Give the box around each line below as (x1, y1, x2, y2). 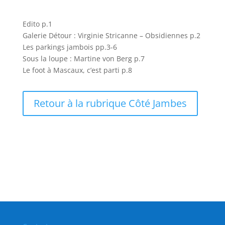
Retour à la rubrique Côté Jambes (33, 96, 187, 110)
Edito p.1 (22, 19, 52, 29)
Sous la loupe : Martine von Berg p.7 (22, 53, 145, 63)
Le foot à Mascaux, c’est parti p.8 (22, 65, 132, 75)
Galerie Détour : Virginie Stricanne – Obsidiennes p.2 (22, 30, 200, 40)
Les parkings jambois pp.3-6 (22, 42, 117, 52)
